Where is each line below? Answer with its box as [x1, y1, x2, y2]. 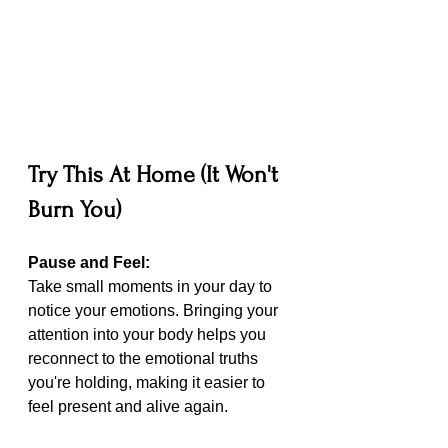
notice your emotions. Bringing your [28, 302, 282, 320]
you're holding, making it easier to [28, 374, 269, 392]
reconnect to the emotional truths [28, 350, 262, 368]
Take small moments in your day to [28, 278, 276, 296]
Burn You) [28, 196, 121, 224]
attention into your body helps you [28, 326, 270, 344]
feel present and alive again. [28, 398, 228, 416]
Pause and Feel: [28, 254, 154, 272]
